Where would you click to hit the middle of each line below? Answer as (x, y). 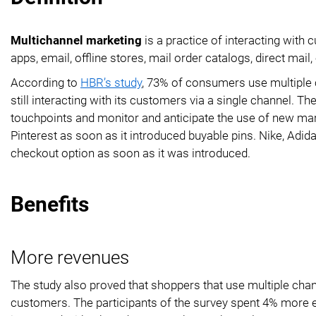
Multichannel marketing (76, 40)
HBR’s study (111, 82)
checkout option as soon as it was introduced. (130, 153)
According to (45, 82)
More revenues (70, 257)
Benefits (50, 204)
